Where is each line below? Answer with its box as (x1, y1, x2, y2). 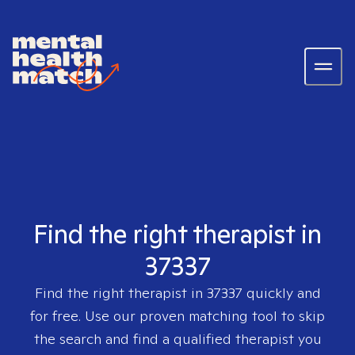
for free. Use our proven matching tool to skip (30, 307, 325, 325)
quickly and (242, 284, 321, 302)
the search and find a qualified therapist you (33, 330, 322, 348)
